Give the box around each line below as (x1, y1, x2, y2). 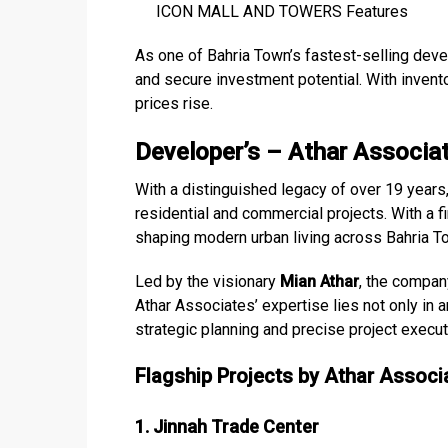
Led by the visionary (135, 271, 280, 291)
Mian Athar (280, 271, 359, 291)
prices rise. (135, 93, 213, 113)
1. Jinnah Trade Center (135, 415, 319, 437)
